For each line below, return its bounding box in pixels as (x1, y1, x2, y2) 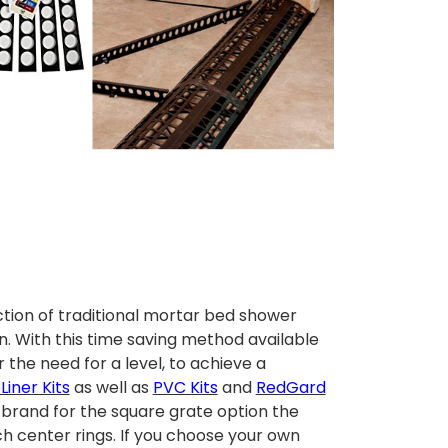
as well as (69, 376, 153, 400)
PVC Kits (152, 376, 218, 400)
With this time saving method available (14, 328, 319, 352)
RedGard (255, 376, 326, 400)
